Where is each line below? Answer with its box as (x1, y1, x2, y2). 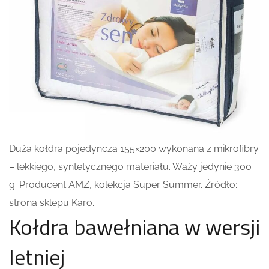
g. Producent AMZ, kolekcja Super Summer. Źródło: (9, 178, 237, 190)
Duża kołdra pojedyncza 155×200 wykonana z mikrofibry (9, 142, 259, 154)
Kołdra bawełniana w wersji (9, 210, 260, 243)
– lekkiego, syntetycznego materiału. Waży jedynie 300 (9, 160, 252, 172)
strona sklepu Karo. (9, 196, 94, 208)
